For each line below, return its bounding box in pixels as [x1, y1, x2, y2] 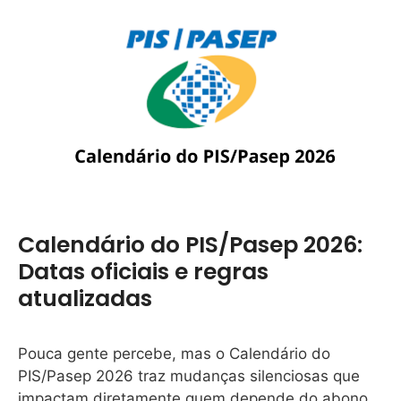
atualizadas [18, 282, 152, 314]
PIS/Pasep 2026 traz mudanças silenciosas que [18, 366, 360, 385]
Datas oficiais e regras [18, 255, 269, 287]
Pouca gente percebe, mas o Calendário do [18, 344, 330, 363]
